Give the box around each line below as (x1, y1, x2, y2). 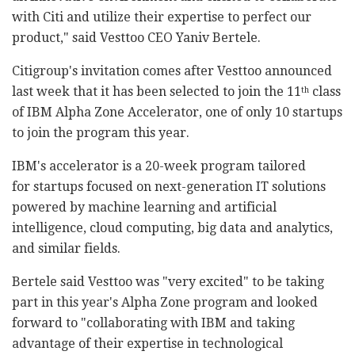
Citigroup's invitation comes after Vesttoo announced (12, 63, 332, 79)
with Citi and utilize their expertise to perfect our (12, 10, 311, 25)
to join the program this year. (12, 125, 189, 141)
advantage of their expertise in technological (12, 336, 283, 352)
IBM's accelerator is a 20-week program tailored (12, 158, 306, 174)
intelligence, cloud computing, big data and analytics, (12, 220, 333, 236)
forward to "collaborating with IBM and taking (12, 315, 295, 331)
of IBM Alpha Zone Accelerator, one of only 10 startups (12, 105, 342, 120)
